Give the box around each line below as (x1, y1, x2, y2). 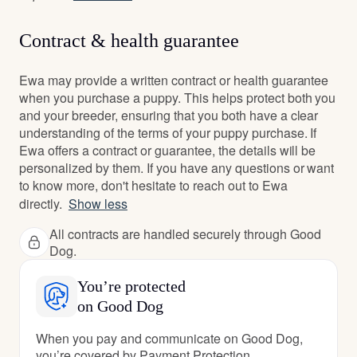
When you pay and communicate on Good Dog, (36, 329, 303, 347)
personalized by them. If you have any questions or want (19, 159, 335, 177)
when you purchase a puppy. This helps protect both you (19, 88, 336, 107)
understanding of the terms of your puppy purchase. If (19, 124, 317, 142)
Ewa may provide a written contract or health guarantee (19, 71, 329, 89)
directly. (19, 194, 62, 213)
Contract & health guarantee (19, 30, 239, 51)
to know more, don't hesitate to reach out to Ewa (19, 176, 288, 194)
